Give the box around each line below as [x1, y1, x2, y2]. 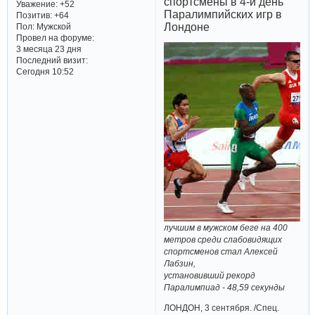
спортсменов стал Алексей [164, 247, 278, 256]
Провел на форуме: [15, 32, 94, 42]
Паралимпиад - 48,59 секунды [164, 283, 285, 292]
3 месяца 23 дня [15, 44, 82, 53]
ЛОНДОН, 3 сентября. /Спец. [164, 302, 280, 312]
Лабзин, [164, 259, 196, 268]
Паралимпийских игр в [164, 8, 283, 21]
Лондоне [164, 21, 210, 34]
